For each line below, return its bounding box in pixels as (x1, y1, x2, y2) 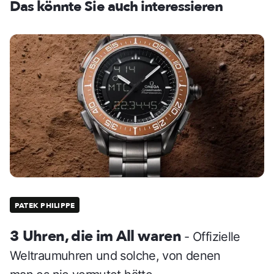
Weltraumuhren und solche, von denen (10, 248, 221, 263)
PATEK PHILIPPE (15, 200, 75, 210)
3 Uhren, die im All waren (10, 226, 185, 246)
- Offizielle (184, 229, 240, 244)
